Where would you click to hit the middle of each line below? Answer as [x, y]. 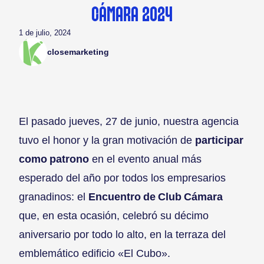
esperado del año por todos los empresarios [122, 178]
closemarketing [78, 52]
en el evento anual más [145, 159]
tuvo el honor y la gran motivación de [107, 140]
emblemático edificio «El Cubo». [95, 253]
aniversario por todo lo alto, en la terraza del [122, 235]
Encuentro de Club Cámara [156, 197]
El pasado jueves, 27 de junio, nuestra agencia [129, 121]
